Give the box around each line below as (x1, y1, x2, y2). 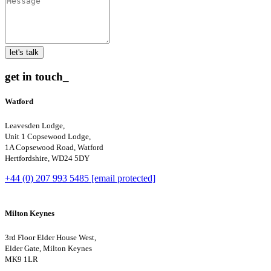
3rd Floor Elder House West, (5, 232, 96, 242)
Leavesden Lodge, (5, 121, 65, 131)
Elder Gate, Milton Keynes (5, 243, 92, 253)
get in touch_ (5, 70, 69, 83)
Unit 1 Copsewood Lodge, (5, 132, 91, 142)
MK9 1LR (5, 254, 38, 264)
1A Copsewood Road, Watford (5, 143, 103, 152)
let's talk (10, 48, 39, 57)
